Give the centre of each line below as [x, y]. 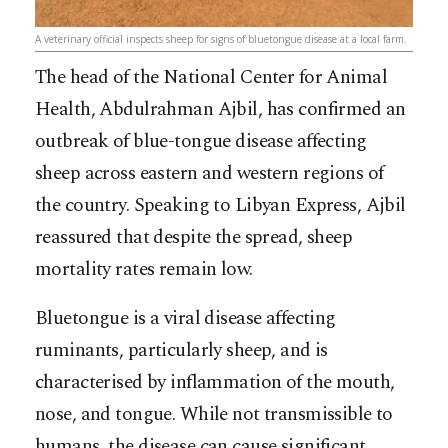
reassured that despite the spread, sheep [194, 237]
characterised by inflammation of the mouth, [215, 382]
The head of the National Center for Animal [211, 77]
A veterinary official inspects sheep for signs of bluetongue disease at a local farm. [221, 38]
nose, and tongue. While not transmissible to [214, 414]
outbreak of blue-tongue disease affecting [201, 141]
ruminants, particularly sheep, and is [181, 350]
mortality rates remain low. [144, 269]
